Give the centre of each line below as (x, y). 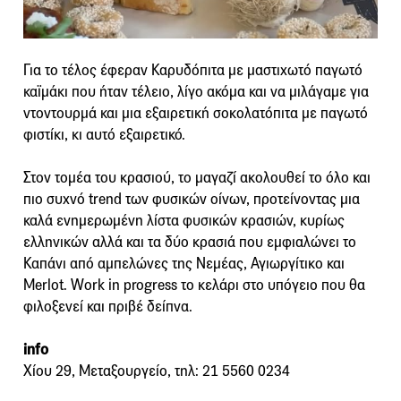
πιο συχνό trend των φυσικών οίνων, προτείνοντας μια (192, 199)
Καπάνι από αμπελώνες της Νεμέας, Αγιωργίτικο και (184, 263)
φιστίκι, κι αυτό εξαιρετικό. (104, 134)
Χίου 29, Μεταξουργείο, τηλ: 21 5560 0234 (157, 371)
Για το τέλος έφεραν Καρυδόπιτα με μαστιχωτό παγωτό (193, 70)
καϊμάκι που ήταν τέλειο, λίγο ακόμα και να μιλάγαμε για (196, 91)
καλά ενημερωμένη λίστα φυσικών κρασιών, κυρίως (184, 220)
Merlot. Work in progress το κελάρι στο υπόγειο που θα (194, 285)
